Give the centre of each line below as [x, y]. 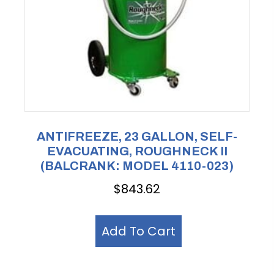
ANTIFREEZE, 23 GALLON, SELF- [137, 136]
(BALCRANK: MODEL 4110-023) [137, 165]
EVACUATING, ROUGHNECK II [137, 151]
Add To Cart [139, 231]
